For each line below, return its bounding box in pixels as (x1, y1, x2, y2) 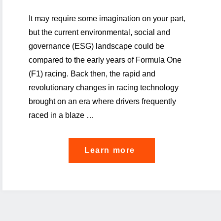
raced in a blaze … (28, 110, 94, 119)
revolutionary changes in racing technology (28, 83, 179, 92)
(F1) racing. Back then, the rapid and (28, 69, 155, 78)
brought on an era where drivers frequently (28, 97, 176, 106)
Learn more (84, 146, 136, 154)
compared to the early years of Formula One (28, 55, 182, 64)
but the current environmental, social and (28, 28, 170, 37)
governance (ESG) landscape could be (28, 41, 164, 50)
